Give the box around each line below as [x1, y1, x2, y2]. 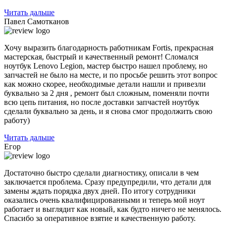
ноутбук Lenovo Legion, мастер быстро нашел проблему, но [4, 62, 207, 71]
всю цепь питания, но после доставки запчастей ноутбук [4, 98, 199, 107]
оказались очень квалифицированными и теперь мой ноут [4, 196, 205, 205]
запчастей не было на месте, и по [4, 71, 118, 80]
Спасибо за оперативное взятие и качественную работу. [4, 214, 196, 223]
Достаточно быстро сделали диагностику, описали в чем [4, 168, 199, 178]
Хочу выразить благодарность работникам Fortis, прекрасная [4, 43, 213, 52]
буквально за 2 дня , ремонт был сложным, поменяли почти [4, 89, 209, 98]
